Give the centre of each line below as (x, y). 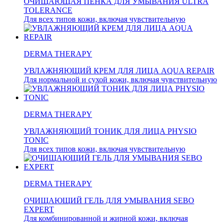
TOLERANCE (48, 10)
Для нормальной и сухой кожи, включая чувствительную (120, 80)
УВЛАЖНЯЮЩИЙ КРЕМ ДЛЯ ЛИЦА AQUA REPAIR (119, 71)
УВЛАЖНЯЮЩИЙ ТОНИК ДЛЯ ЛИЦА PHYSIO (110, 131)
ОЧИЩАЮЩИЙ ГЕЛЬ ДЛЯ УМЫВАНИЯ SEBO (109, 201)
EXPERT (39, 210)
